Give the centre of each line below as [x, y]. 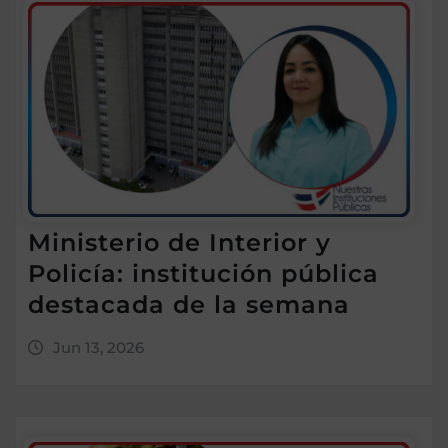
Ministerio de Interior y [179, 242]
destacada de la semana [189, 304]
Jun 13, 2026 [98, 347]
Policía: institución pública [203, 273]
